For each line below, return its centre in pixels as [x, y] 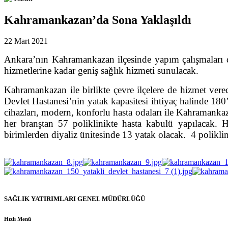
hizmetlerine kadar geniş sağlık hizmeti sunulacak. [103, 71]
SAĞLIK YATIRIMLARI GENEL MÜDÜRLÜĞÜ [75, 198]
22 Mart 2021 [26, 41]
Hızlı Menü [18, 219]
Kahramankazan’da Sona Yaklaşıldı [98, 20]
